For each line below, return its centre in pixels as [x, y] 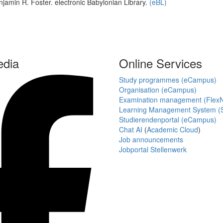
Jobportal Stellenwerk [153, 150]
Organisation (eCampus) [158, 90]
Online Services [161, 63]
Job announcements [151, 140]
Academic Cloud [172, 130]
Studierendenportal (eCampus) [168, 120]
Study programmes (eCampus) [168, 80]
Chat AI [131, 130]
